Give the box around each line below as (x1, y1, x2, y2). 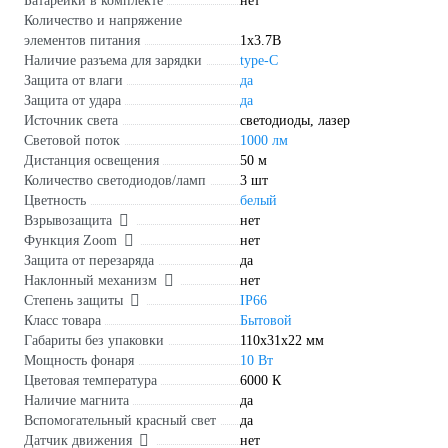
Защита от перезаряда (24, 253, 154, 269)
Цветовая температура (24, 373, 157, 389)
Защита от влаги (24, 73, 123, 89)
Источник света (24, 113, 118, 129)
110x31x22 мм (240, 333, 324, 349)
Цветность (24, 193, 86, 209)
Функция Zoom (24, 233, 117, 249)
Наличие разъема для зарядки (24, 53, 202, 69)
